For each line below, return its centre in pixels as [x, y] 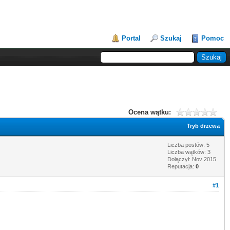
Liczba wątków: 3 [189, 152]
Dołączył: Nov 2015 [192, 159]
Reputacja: [181, 166]
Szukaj [171, 38]
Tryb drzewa [203, 126]
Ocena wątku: [150, 112]
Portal [131, 38]
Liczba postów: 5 [188, 145]
